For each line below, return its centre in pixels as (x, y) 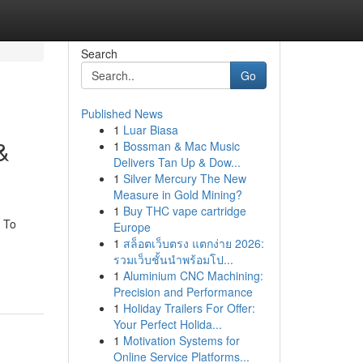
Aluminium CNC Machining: (193, 275)
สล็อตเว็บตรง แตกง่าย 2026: (193, 243)
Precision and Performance (183, 292)
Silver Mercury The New (184, 178)
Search (99, 53)
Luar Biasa (150, 130)
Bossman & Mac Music (181, 146)
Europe (132, 227)
